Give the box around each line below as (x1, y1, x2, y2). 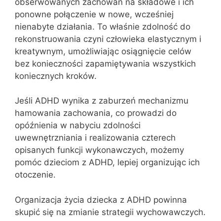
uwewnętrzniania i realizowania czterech (15, 133, 176, 143)
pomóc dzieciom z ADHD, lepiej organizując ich (15, 157, 200, 167)
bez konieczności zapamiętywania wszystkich (15, 58, 196, 69)
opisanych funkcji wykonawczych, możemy (15, 145, 184, 155)
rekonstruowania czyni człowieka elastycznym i (15, 34, 201, 44)
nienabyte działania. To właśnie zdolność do (15, 21, 190, 32)
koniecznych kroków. (15, 71, 97, 81)
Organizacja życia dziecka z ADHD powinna (15, 194, 187, 205)
